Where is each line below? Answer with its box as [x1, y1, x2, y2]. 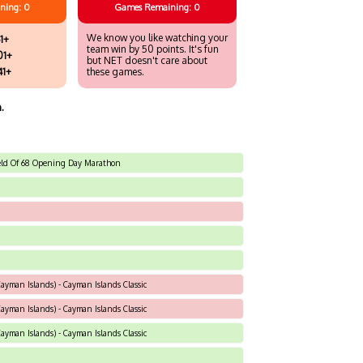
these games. [87, 65, 144, 78]
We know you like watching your [87, 31, 228, 44]
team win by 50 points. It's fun [87, 42, 219, 55]
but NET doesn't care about [87, 53, 207, 66]
